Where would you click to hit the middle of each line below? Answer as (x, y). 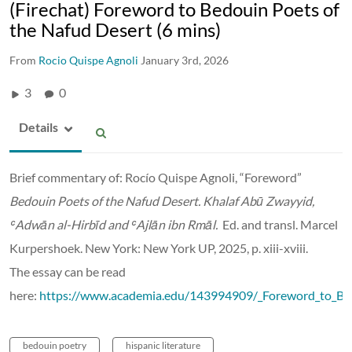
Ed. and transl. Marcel (279, 224)
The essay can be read (68, 271)
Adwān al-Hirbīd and (73, 224)
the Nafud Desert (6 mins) (115, 29)
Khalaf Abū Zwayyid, (258, 200)
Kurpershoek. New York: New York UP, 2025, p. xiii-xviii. (159, 247)
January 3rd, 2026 (185, 60)
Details (38, 126)
